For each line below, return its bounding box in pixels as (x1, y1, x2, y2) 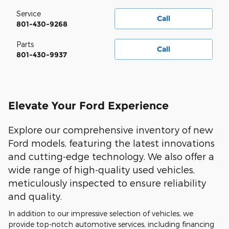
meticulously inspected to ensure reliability (8, 177, 206, 188)
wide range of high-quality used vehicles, (8, 164, 195, 175)
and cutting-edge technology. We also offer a (8, 150, 214, 162)
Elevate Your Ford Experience (8, 99, 172, 112)
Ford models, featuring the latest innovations (8, 137, 215, 148)
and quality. (8, 190, 62, 201)
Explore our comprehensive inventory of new (8, 124, 213, 135)
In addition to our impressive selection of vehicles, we (8, 209, 193, 218)
